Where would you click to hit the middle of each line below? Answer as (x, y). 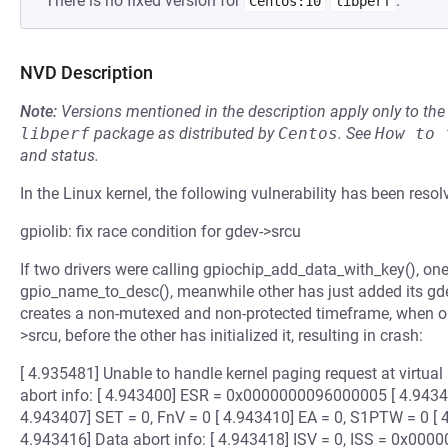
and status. (59, 155)
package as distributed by (184, 133)
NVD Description (86, 72)
